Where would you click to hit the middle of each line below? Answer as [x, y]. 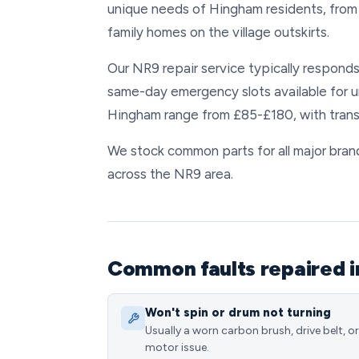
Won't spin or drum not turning [238, 313]
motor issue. [177, 347]
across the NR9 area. [170, 174]
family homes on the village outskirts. [218, 32]
